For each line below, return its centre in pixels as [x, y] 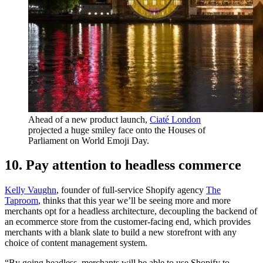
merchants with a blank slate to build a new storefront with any [121, 232]
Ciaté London [175, 119]
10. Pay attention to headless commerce [123, 165]
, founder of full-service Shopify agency [131, 190]
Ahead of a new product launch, [89, 119]
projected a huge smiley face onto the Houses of [117, 130]
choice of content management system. [76, 243]
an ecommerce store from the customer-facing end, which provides [128, 222]
